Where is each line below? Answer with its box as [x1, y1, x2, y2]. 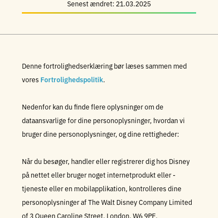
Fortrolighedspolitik [40, 74, 103, 84]
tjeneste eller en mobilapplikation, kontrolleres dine [22, 183, 182, 193]
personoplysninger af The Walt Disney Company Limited [22, 197, 192, 207]
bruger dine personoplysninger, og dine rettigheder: [22, 129, 179, 139]
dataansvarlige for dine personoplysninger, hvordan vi [22, 115, 185, 125]
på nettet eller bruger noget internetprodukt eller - [22, 170, 176, 180]
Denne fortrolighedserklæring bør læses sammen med [22, 61, 187, 71]
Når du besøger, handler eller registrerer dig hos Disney [22, 156, 190, 166]
